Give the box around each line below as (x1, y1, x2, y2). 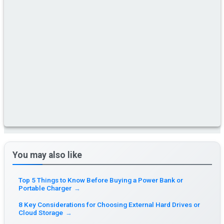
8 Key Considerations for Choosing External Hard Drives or (18, 200, 200, 208)
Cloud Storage (18, 208, 63, 216)
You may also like (12, 149, 82, 160)
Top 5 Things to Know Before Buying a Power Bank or (18, 175, 183, 184)
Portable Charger (18, 183, 72, 192)
